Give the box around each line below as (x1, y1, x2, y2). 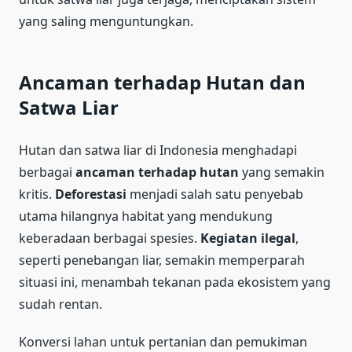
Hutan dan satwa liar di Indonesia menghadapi (19, 141, 297, 159)
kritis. (19, 185, 55, 203)
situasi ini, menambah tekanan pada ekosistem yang (19, 273, 331, 291)
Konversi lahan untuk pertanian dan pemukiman (19, 332, 307, 350)
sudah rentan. (19, 295, 102, 313)
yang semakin (239, 163, 324, 181)
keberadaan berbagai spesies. (19, 229, 200, 247)
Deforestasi (55, 185, 126, 203)
